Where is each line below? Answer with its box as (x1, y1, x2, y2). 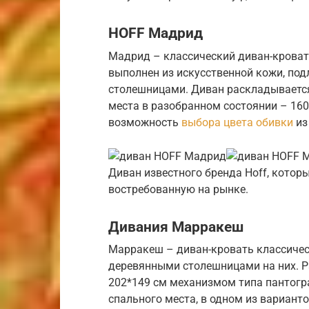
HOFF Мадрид (108, 25, 203, 42)
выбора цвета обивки (181, 115, 293, 129)
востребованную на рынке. (108, 182, 248, 196)
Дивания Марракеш (108, 218, 243, 235)
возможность (108, 115, 181, 129)
